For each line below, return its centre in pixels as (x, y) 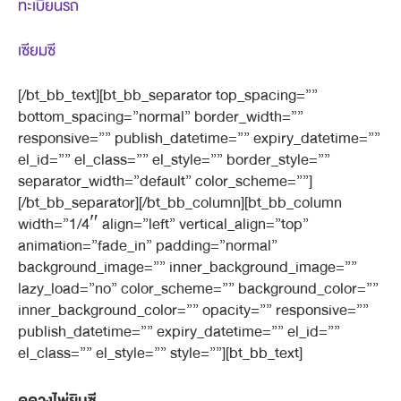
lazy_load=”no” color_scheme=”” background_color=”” (198, 289)
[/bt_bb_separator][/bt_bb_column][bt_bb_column (180, 203)
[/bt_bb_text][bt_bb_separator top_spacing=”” (168, 95)
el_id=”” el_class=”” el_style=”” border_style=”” (174, 160)
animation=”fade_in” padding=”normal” (148, 246)
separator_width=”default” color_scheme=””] (165, 181)
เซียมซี (37, 51)
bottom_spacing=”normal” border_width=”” (161, 117)
